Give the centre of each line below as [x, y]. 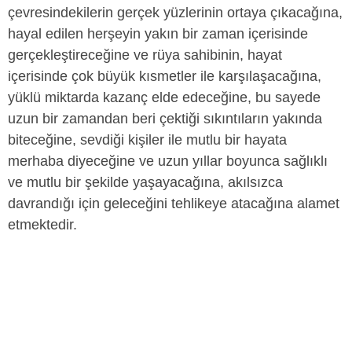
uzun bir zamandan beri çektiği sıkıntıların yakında [165, 119]
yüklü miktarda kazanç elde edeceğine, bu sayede [164, 97]
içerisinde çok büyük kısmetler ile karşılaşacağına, [165, 76]
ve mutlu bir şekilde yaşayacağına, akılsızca [145, 182]
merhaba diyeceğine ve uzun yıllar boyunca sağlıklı [168, 161]
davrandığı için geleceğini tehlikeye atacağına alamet [174, 203]
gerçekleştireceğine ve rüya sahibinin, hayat [145, 55]
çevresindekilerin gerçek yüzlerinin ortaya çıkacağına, [175, 13]
